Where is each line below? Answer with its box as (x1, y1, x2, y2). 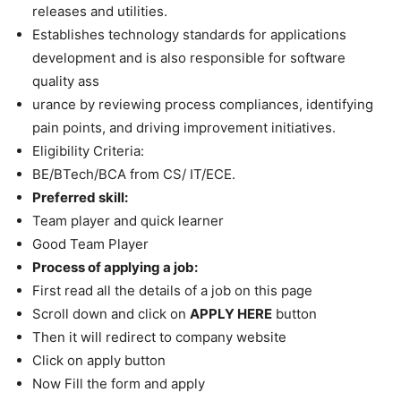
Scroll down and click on (32, 305, 190, 323)
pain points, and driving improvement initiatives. (32, 119, 336, 137)
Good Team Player (32, 235, 149, 253)
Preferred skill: (32, 189, 128, 207)
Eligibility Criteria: (32, 142, 144, 160)
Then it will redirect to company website (32, 328, 286, 346)
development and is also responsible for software (32, 49, 346, 67)
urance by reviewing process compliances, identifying (32, 96, 373, 114)
